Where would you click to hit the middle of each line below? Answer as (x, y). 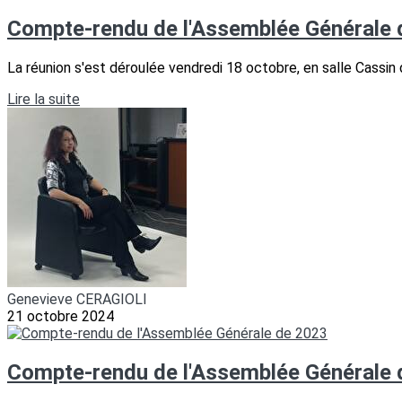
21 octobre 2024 (61, 316)
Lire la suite (44, 99)
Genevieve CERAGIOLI (77, 299)
